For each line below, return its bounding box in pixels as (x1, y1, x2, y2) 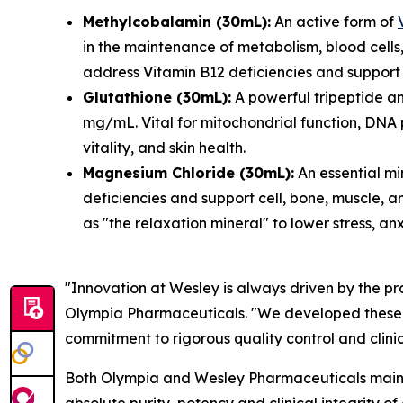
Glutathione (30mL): (83, 88, 231, 106)
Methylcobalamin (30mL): (83, 13, 271, 31)
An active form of (271, 13, 398, 31)
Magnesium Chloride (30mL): (83, 164, 294, 182)
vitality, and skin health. (83, 139, 246, 157)
